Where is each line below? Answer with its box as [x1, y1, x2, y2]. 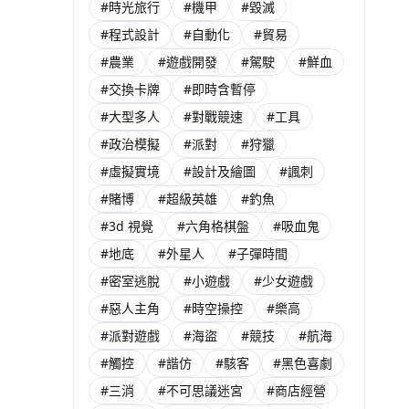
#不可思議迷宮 [158, 382, 243, 399]
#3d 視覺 [100, 217, 153, 235]
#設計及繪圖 [184, 163, 256, 180]
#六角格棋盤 [177, 217, 249, 235]
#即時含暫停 [184, 80, 256, 98]
